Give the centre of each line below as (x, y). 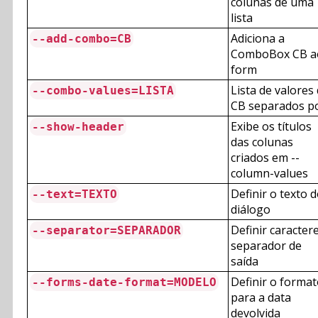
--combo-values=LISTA (103, 91)
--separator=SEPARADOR (106, 231)
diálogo (251, 210)
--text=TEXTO (75, 194)
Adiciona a (258, 39)
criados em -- (265, 158)
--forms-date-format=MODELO (124, 283)
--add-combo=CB (82, 39)
